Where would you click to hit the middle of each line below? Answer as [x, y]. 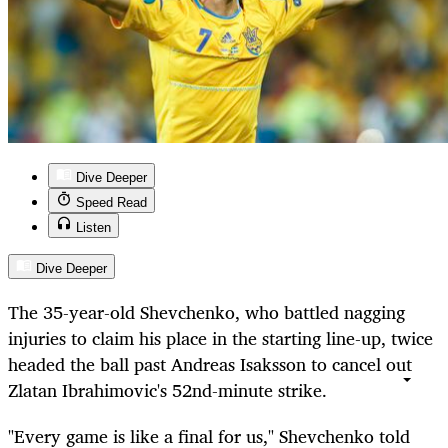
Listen [93, 228]
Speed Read [111, 203]
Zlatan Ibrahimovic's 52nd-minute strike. [167, 390]
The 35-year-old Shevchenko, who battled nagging [206, 312]
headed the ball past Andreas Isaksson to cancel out [210, 364]
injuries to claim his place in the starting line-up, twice [220, 338]
